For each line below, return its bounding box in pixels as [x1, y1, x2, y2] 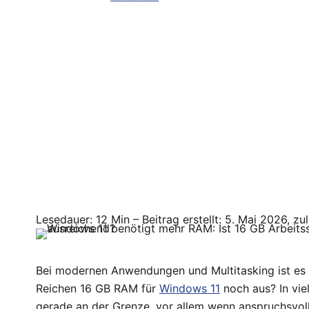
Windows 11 [159, 281, 220, 295]
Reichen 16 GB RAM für [36, 281, 159, 295]
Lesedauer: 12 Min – [36, 212, 142, 226]
